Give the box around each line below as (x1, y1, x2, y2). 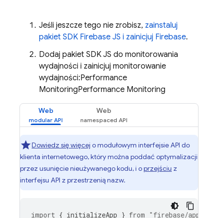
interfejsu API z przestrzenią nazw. (20, 176, 126, 184)
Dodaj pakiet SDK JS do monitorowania (39, 50, 178, 59)
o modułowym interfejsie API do (91, 141, 190, 149)
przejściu (144, 164, 172, 173)
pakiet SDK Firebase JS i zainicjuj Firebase (39, 32, 186, 42)
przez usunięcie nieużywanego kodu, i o (20, 164, 144, 173)
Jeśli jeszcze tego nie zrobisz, (39, 20, 145, 30)
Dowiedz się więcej (32, 141, 91, 149)
